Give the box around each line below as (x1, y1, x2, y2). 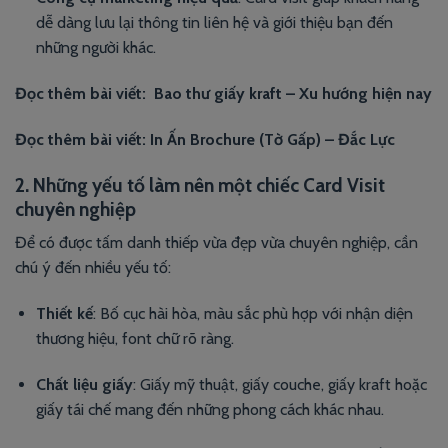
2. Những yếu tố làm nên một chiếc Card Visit (15, 172, 385, 197)
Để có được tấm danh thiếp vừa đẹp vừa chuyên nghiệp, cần (15, 233, 418, 253)
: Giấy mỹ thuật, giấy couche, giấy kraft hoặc (132, 374, 427, 394)
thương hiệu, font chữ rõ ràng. (35, 329, 234, 349)
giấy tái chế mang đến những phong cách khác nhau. (35, 399, 384, 419)
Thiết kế (35, 304, 93, 324)
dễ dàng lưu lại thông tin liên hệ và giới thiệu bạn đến (35, 13, 393, 33)
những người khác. (35, 38, 156, 58)
